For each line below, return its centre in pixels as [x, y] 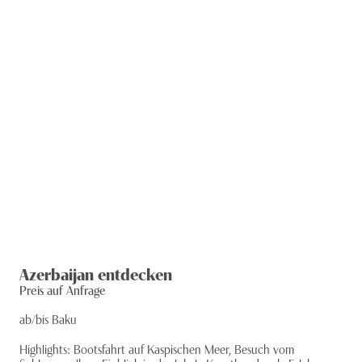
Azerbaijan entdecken [96, 273]
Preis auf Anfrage [63, 289]
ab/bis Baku [48, 318]
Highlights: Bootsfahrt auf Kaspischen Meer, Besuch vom [157, 348]
